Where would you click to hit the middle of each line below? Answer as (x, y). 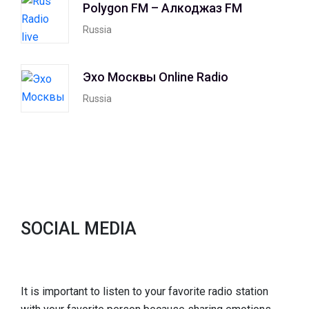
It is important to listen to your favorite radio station (144, 291)
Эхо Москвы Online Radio (156, 77)
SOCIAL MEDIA (79, 229)
